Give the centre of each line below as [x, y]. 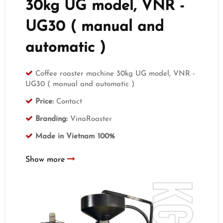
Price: [45, 102]
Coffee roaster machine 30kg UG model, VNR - [115, 74]
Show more [47, 160]
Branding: [52, 119]
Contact [68, 102]
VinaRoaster [90, 119]
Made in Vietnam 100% [75, 136]
